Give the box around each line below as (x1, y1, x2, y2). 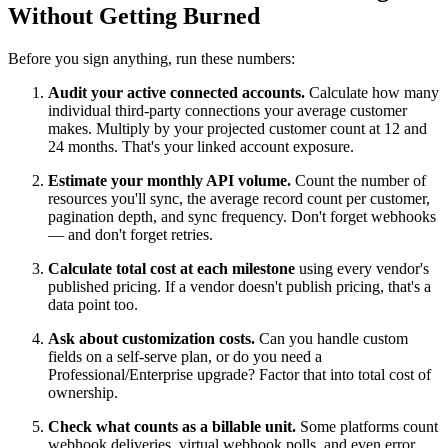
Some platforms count (296, 418, 438, 436)
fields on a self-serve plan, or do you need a (48, 348, 322, 366)
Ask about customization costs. (48, 330, 255, 348)
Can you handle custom (255, 330, 408, 348)
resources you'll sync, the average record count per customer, (48, 190, 430, 208)
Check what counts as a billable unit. (48, 418, 296, 436)
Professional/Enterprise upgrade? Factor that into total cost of (48, 366, 431, 384)
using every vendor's (295, 260, 429, 278)
